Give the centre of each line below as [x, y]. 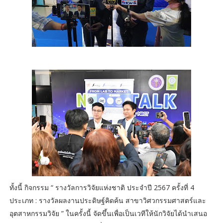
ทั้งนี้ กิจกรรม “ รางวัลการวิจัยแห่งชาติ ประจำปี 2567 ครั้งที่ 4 [102, 188]
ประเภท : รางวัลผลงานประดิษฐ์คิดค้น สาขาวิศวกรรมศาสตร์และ [108, 201]
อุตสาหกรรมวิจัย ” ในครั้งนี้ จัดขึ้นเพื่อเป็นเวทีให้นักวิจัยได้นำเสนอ [108, 214]
